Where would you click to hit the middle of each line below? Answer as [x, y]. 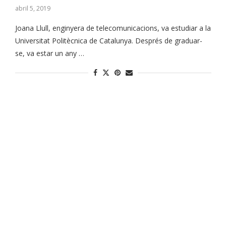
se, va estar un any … [49, 53]
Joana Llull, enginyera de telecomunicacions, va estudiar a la [113, 28]
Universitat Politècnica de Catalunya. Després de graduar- [108, 41]
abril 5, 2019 [33, 9]
